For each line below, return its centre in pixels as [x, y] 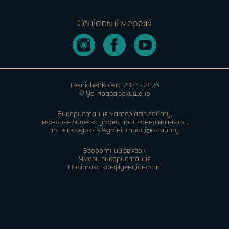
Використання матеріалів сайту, [114, 113]
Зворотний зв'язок [114, 150]
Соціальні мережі [114, 23]
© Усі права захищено [114, 93]
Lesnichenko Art [96, 85]
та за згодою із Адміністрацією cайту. [114, 130]
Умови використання [114, 158]
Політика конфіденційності [114, 167]
